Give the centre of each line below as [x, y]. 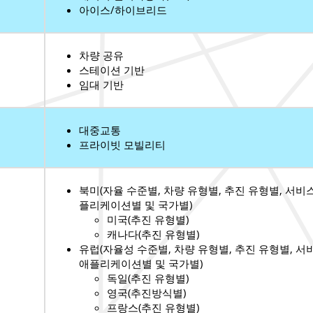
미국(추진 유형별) [149, 220]
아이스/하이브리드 [123, 10]
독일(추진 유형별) [148, 278]
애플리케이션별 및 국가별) [141, 264]
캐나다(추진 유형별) [153, 234]
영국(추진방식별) [146, 293]
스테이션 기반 [112, 70]
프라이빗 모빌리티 [122, 145]
